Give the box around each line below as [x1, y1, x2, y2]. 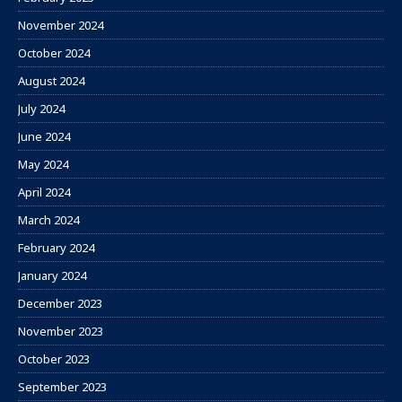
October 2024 [18, 45, 90, 62]
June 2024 [18, 128, 70, 145]
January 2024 [18, 267, 86, 284]
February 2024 [18, 240, 94, 257]
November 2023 [18, 323, 103, 340]
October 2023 [18, 351, 90, 368]
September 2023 [18, 379, 107, 396]
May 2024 [18, 156, 68, 173]
